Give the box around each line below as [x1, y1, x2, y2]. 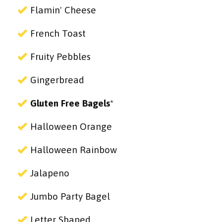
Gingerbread [30, 74, 84, 86]
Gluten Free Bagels [30, 98, 110, 109]
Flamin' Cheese [30, 4, 96, 16]
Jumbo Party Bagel [30, 191, 110, 202]
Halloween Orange [30, 121, 112, 132]
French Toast [30, 28, 86, 39]
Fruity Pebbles [30, 51, 91, 62]
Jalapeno [30, 167, 69, 179]
